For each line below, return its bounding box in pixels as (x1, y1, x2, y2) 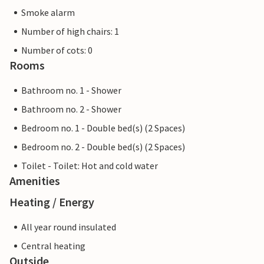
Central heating (21, 240, 85, 252)
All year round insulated (21, 221, 116, 233)
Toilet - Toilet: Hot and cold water (21, 160, 158, 172)
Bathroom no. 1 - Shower (21, 84, 121, 97)
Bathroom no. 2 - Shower (21, 103, 121, 115)
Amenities (9, 173, 60, 189)
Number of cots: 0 (21, 44, 93, 57)
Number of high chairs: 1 (21, 25, 119, 38)
